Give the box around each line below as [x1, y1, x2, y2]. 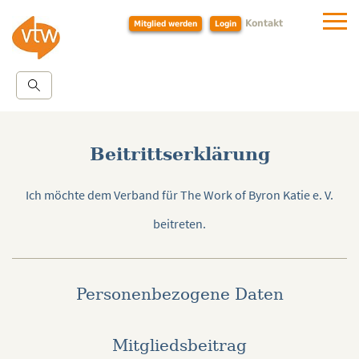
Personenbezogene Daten [75, 284, 284, 304]
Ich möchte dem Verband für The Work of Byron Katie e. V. [26, 187, 333, 203]
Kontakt [244, 18, 283, 29]
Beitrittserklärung [89, 143, 270, 164]
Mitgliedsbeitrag [112, 336, 247, 355]
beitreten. [153, 216, 206, 232]
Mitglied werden [133, 18, 197, 28]
